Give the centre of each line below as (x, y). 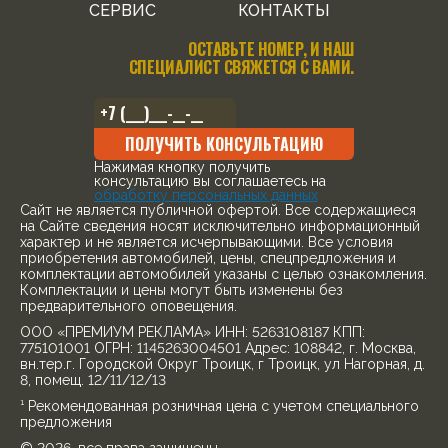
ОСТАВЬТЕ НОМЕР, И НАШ (271, 48)
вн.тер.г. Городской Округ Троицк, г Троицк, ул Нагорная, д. (222, 363)
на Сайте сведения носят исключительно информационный (220, 225)
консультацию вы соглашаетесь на (210, 180)
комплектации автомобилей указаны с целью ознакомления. (223, 273)
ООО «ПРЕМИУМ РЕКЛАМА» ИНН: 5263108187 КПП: (192, 331)
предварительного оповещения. (128, 305)
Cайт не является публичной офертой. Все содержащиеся (218, 209)
